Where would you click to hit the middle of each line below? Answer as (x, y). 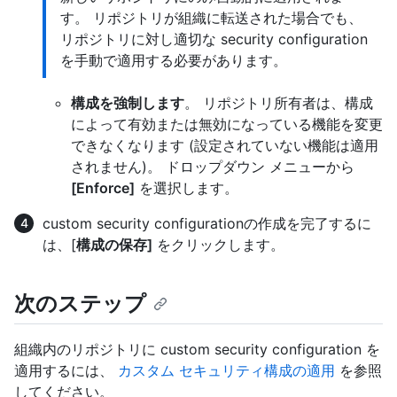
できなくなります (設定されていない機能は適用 (225, 146)
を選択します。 (187, 188)
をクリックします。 (218, 245)
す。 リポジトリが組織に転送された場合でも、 (211, 18)
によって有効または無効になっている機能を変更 (227, 125)
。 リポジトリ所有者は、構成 (279, 103)
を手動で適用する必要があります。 (174, 61)
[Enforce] (103, 188)
